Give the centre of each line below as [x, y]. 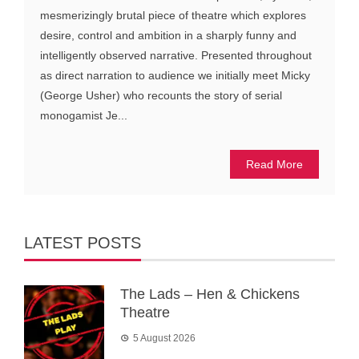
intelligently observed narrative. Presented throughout [176, 56]
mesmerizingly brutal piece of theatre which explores [173, 16]
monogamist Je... [84, 116]
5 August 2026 [164, 339]
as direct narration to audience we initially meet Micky [175, 76]
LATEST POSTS [83, 243]
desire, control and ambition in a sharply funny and [168, 36]
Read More [274, 165]
